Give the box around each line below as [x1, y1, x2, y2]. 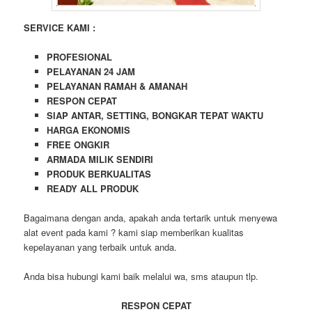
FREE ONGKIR [46, 137, 109, 151]
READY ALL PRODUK [46, 181, 139, 195]
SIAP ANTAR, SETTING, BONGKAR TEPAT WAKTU [46, 108, 263, 122]
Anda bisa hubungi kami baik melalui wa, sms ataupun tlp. [24, 270, 259, 283]
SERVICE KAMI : [24, 20, 96, 34]
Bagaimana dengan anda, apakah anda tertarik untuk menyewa [24, 210, 278, 224]
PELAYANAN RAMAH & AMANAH [46, 79, 187, 93]
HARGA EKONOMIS [46, 123, 130, 136]
